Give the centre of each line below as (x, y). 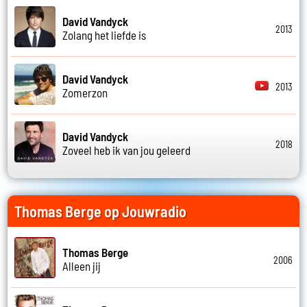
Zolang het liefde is (105, 35)
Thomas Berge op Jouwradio (101, 211)
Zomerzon (85, 92)
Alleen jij (82, 266)
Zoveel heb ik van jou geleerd (127, 150)
